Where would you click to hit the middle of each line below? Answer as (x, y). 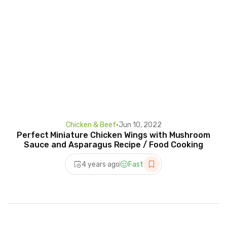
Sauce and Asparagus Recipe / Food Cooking (113, 145)
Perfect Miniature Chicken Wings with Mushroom (113, 135)
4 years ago (101, 164)
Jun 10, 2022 (140, 125)
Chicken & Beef (91, 125)
